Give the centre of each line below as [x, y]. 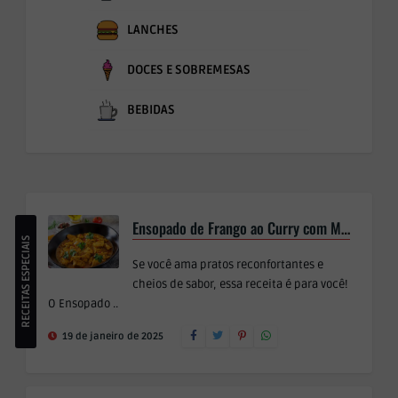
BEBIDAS [151, 110]
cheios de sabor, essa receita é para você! [240, 284]
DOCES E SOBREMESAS [189, 70]
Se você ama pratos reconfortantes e [228, 265]
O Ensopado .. [83, 304]
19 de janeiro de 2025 [111, 336]
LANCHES [153, 30]
